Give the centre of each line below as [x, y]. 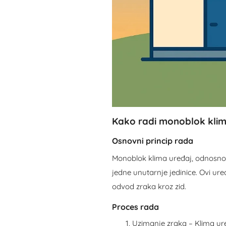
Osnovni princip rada [152, 141]
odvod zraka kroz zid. [149, 187]
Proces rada [135, 207]
